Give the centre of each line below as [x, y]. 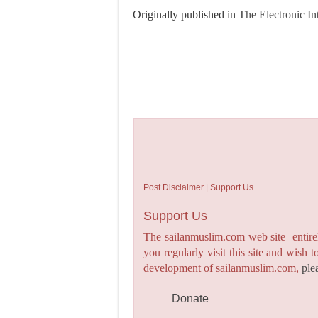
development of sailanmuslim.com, [223, 268]
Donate [191, 298]
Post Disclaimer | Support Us [199, 187]
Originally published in [186, 15]
